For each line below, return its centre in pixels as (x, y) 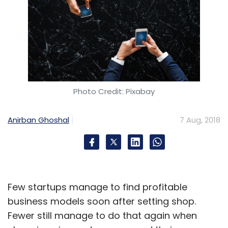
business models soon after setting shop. (102, 201)
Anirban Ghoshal (38, 120)
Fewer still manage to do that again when (102, 215)
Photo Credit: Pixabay (114, 91)
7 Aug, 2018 (200, 120)
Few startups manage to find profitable (97, 187)
